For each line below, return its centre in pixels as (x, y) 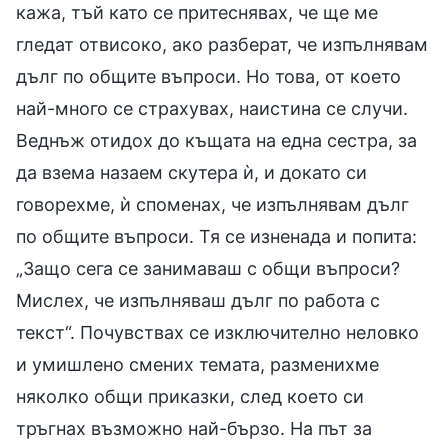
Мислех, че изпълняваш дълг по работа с (198, 300)
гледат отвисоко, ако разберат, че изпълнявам (222, 44)
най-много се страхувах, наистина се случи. (212, 108)
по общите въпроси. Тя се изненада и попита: (216, 236)
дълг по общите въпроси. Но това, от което (208, 76)
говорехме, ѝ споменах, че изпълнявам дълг (212, 204)
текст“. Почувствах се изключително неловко (217, 332)
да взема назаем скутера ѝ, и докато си (191, 172)
